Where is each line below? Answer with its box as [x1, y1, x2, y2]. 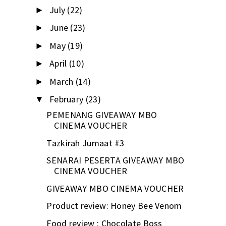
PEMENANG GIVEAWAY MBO [46, 109, 157, 121]
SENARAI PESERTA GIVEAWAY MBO [46, 154, 185, 166]
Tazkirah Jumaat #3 [46, 137, 125, 149]
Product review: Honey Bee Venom [46, 200, 182, 212]
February [49, 93, 86, 105]
